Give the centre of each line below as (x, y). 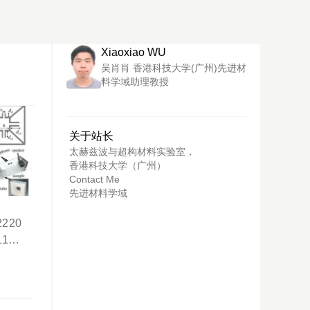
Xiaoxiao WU (134, 52)
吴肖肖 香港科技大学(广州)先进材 (174, 68)
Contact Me (94, 180)
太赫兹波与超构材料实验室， (132, 152)
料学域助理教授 (135, 82)
